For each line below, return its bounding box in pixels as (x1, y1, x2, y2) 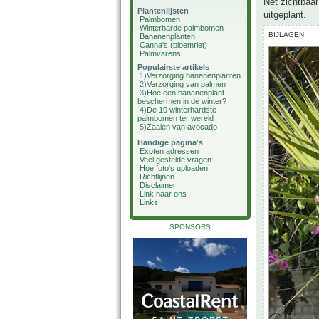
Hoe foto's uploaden (140, 164, 208, 172)
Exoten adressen (140, 147, 199, 155)
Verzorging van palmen (147, 80, 226, 88)
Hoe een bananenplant (147, 88, 224, 97)
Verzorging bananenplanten (147, 71, 241, 80)
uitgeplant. (263, 9, 306, 21)
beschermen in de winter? (137, 97, 226, 105)
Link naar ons (140, 189, 187, 198)
